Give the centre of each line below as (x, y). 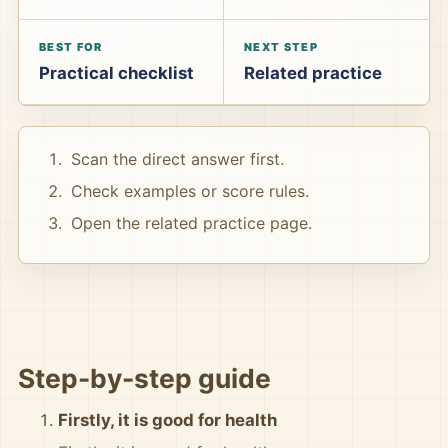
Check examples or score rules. (190, 191)
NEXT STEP (281, 47)
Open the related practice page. (191, 223)
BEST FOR (71, 47)
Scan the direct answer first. (177, 159)
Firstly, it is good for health (167, 420)
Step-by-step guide (144, 378)
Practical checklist (116, 73)
